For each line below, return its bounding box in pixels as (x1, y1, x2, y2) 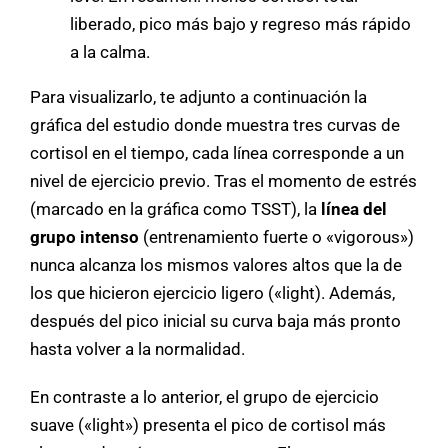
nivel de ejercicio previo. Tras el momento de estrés (30, 170, 417, 191)
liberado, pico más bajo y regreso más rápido (70, 13, 411, 34)
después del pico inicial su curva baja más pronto (30, 310, 401, 331)
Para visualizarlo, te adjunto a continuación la (30, 86, 367, 107)
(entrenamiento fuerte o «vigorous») (139, 226, 414, 247)
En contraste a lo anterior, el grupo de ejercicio (30, 386, 379, 407)
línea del (321, 198, 387, 219)
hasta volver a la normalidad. (30, 338, 245, 359)
